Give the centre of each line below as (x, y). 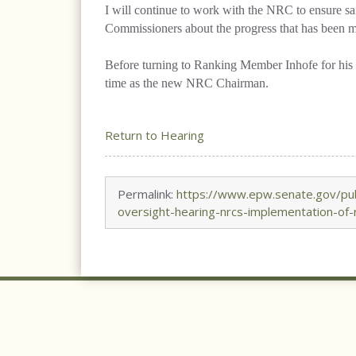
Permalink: (147, 194)
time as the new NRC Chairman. (187, 83)
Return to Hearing (155, 135)
